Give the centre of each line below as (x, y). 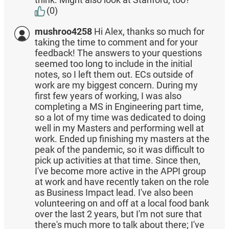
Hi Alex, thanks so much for (149, 32)
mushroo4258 (63, 32)
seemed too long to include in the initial (113, 64)
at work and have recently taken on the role (122, 182)
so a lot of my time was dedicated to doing (120, 118)
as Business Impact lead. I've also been (114, 193)
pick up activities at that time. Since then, (117, 161)
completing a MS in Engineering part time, (119, 107)
